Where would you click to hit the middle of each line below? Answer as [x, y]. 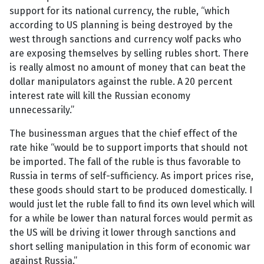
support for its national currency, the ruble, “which [120, 11]
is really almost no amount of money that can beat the [128, 68]
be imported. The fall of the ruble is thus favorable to [125, 162]
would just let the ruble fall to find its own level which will [132, 204]
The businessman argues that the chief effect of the [123, 134]
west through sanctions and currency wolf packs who [125, 39]
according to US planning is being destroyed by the [121, 25]
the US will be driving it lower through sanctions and [123, 233]
